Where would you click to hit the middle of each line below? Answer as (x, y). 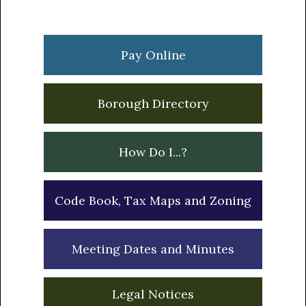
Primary (77, 23)
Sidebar (73, 42)
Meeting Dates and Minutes (153, 249)
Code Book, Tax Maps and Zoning (153, 201)
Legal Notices (153, 294)
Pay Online (153, 55)
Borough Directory (153, 104)
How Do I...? (153, 152)
